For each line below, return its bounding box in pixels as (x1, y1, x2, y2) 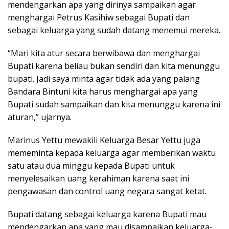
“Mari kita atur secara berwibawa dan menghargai (8, 48, 200, 59)
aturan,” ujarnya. (8, 111, 72, 123)
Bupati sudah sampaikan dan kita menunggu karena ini (8, 99, 220, 110)
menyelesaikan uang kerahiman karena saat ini (8, 173, 189, 185)
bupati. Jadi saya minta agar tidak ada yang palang (8, 73, 200, 85)
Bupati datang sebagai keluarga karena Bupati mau (8, 209, 207, 220)
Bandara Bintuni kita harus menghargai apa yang (8, 86, 198, 98)
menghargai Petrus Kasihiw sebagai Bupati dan (8, 12, 190, 24)
